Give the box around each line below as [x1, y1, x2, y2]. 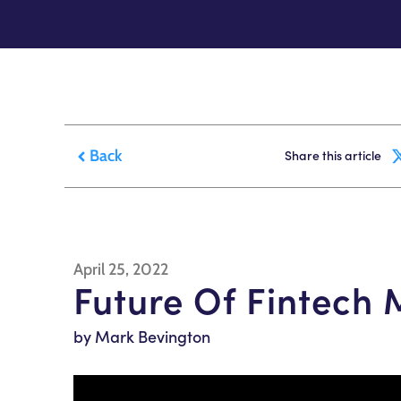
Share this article [285, 146, 381, 164]
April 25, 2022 [73, 259, 168, 279]
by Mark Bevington [73, 324, 210, 347]
